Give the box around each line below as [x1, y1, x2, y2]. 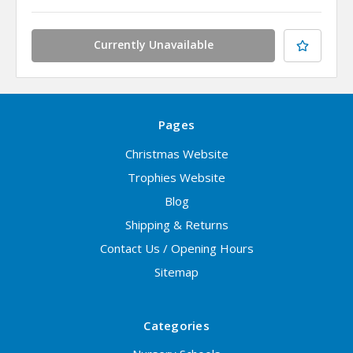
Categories [143, 317, 210, 333]
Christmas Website [124, 145, 229, 162]
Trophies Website [128, 169, 225, 185]
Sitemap [154, 263, 199, 280]
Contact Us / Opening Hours [99, 240, 254, 256]
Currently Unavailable [93, 36, 214, 52]
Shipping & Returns [124, 216, 229, 232]
